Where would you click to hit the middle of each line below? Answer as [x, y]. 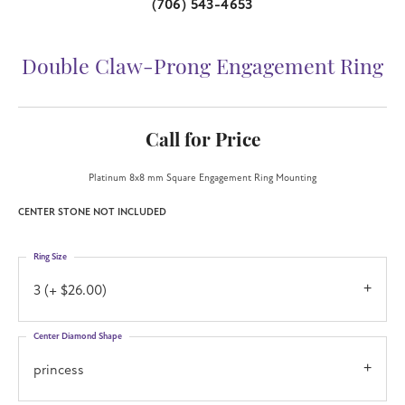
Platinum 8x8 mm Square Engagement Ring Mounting [202, 177]
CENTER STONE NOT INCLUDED [92, 212]
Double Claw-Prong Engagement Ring [202, 69]
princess [59, 369]
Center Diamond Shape [78, 336]
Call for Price [202, 141]
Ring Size [50, 256]
